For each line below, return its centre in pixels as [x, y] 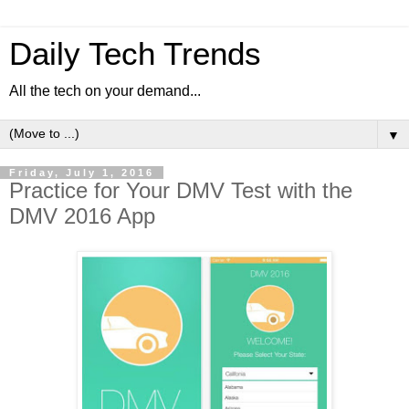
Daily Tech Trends [135, 54]
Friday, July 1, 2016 [82, 173]
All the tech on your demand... [105, 91]
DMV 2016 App [82, 216]
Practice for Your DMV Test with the [181, 190]
